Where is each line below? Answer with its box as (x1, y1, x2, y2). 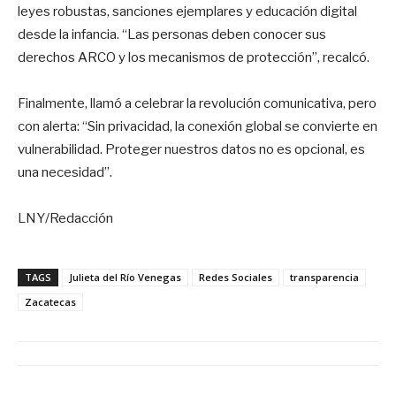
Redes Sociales (199, 270, 272, 284)
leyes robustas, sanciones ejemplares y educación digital (18, 3, 357, 19)
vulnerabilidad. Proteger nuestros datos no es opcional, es (18, 141, 365, 157)
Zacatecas (25, 294, 76, 308)
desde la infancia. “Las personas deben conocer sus (18, 26, 326, 42)
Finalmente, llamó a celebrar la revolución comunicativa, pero (18, 95, 377, 111)
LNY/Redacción (18, 209, 113, 226)
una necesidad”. (18, 164, 112, 180)
